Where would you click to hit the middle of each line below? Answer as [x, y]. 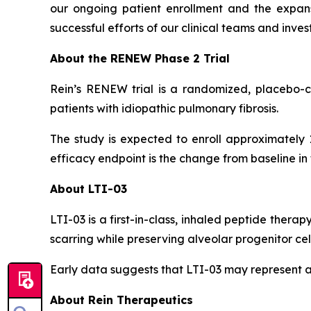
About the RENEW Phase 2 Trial [140, 58]
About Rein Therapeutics [121, 300]
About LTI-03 [89, 189]
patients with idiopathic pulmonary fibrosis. [164, 108]
